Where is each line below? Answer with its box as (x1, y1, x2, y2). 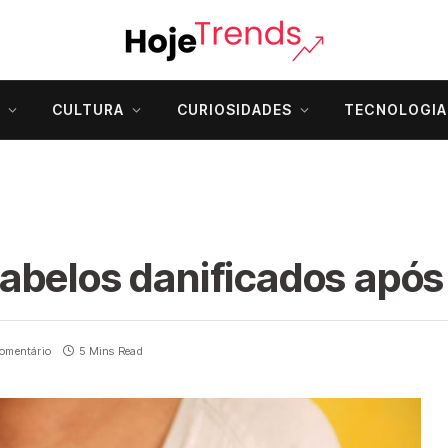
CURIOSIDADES (176, 101, 293, 118)
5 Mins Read (79, 344, 143, 358)
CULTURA (51, 101, 125, 118)
